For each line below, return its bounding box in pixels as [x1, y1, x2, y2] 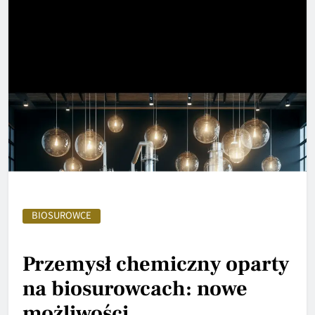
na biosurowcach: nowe [22, 275, 247, 303]
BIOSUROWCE [32, 208, 91, 222]
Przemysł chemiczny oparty [22, 250, 289, 278]
